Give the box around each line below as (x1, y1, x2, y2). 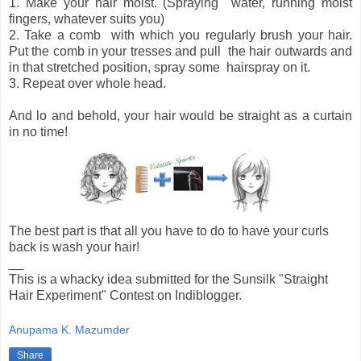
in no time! (9, 124, 74, 139)
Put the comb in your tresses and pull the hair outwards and (9, 44, 352, 58)
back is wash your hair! (9, 239, 139, 254)
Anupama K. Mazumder (9, 323, 130, 337)
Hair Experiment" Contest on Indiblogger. (9, 288, 245, 302)
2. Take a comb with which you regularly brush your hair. (9, 27, 352, 42)
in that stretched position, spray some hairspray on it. (9, 60, 310, 74)
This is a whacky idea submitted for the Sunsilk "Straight (9, 272, 328, 286)
